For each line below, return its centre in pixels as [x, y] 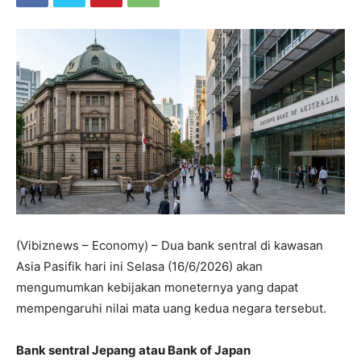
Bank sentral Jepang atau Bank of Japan [133, 350]
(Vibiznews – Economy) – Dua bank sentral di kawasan [171, 245]
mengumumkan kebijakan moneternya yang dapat [157, 287]
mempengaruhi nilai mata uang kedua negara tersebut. [171, 308]
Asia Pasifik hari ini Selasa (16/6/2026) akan [139, 266]
